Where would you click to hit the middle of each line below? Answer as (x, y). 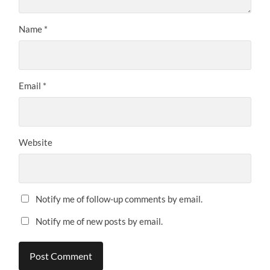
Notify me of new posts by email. (99, 221)
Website (36, 143)
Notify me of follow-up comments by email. (119, 199)
